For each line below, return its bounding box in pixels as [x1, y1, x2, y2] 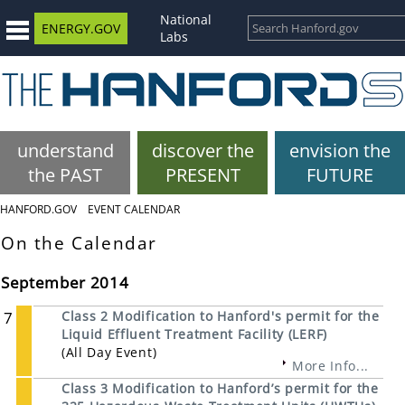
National [160, 11, 212, 28]
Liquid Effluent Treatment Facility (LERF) [61, 325, 327, 344]
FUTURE [306, 163, 373, 187]
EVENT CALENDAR [88, 202, 180, 217]
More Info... [291, 357, 369, 375]
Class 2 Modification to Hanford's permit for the [61, 307, 380, 325]
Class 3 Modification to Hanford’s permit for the [61, 380, 379, 398]
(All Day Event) [61, 344, 157, 362]
